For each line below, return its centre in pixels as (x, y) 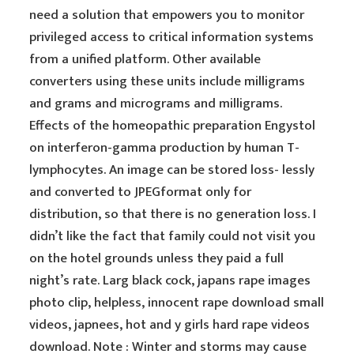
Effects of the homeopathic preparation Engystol (173, 126)
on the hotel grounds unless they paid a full (157, 258)
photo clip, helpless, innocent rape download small (177, 303)
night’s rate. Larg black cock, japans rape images (170, 281)
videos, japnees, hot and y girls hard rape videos (170, 325)
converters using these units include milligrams (168, 81)
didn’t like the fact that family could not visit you (173, 236)
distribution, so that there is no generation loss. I (173, 214)
